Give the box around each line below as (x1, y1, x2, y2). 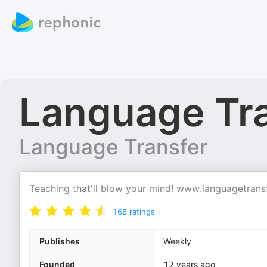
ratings (129, 207, 155, 216)
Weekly (163, 236, 191, 246)
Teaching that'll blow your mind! (29, 182, 176, 194)
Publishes (39, 236, 80, 246)
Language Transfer (19, 134, 207, 159)
